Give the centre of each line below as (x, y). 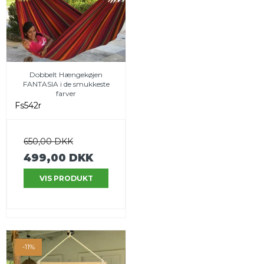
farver (66, 94)
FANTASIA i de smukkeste (66, 84)
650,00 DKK (48, 142)
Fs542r (28, 106)
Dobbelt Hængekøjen (66, 75)
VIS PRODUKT (66, 178)
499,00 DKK (58, 158)
